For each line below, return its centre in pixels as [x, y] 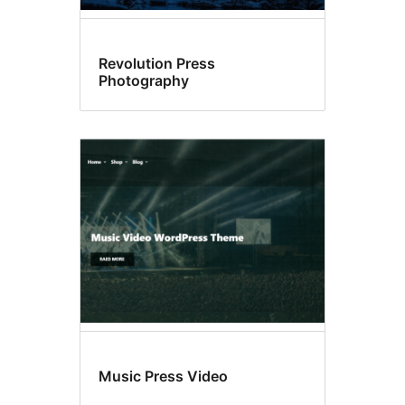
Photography [144, 81]
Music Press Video [163, 376]
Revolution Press [157, 64]
